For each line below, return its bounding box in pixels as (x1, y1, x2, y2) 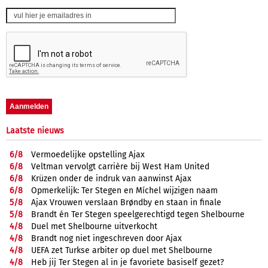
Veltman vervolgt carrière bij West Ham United (31, 161, 209, 172)
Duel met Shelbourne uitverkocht (31, 221, 157, 232)
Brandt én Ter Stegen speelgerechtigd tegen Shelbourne (31, 209, 245, 220)
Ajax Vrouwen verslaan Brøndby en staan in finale (31, 197, 221, 208)
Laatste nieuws (6, 125, 64, 136)
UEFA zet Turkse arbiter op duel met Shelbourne (31, 245, 212, 255)
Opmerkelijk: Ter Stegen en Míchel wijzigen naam (31, 185, 218, 196)
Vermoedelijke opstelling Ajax (31, 149, 145, 160)
